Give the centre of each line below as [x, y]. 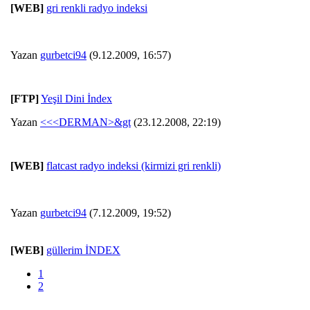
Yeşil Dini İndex [76, 99]
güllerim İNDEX [83, 250]
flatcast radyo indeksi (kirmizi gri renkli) [134, 166]
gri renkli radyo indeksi [97, 8]
